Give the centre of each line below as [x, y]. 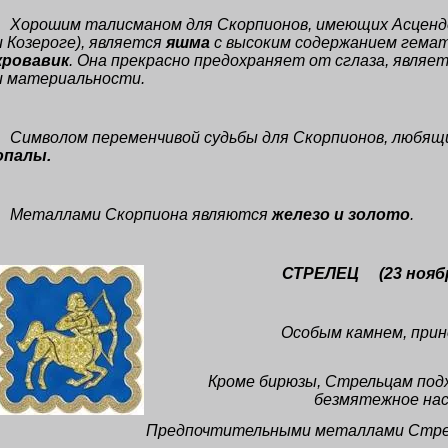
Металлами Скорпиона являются [141, 214]
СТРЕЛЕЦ [320, 273]
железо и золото [341, 214]
